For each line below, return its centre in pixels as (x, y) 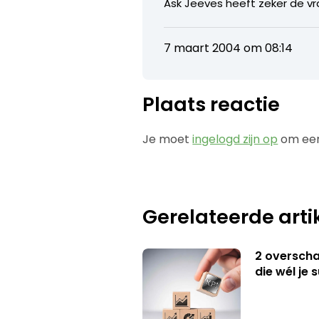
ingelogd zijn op (235, 139)
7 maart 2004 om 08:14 (229, 48)
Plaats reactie (211, 104)
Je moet (168, 139)
